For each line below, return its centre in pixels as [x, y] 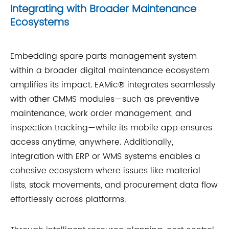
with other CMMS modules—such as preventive [105, 99]
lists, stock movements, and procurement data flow [114, 185]
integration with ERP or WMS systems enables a [105, 156]
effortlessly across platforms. [68, 199]
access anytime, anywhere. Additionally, [92, 142]
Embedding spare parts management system [104, 56]
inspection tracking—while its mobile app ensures [111, 128]
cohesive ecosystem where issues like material [105, 170]
